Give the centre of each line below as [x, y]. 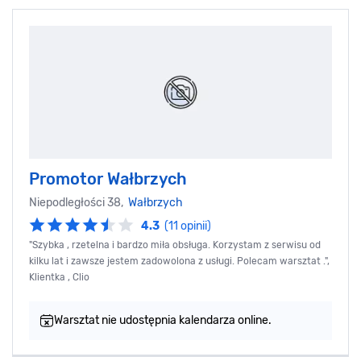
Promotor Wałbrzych [108, 179]
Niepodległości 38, [79, 203]
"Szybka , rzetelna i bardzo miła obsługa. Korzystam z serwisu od [175, 245]
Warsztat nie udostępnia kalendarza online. [163, 321]
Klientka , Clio [59, 278]
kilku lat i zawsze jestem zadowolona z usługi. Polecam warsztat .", [179, 261]
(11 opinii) [188, 226]
